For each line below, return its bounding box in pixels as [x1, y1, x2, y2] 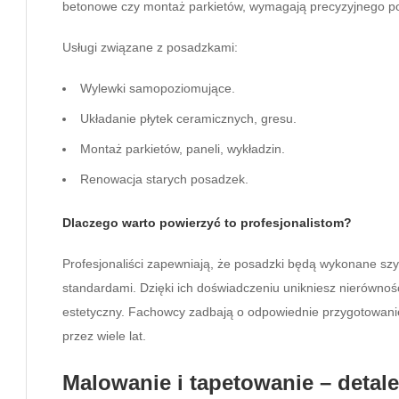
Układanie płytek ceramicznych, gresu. [80, 110, 297, 126]
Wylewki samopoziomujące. [80, 80, 235, 95]
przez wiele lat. [62, 328, 146, 343]
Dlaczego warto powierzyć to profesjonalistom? [62, 215, 352, 230]
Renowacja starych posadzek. [80, 171, 248, 186]
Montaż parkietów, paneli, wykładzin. [80, 141, 285, 156]
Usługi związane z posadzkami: [62, 39, 238, 54]
